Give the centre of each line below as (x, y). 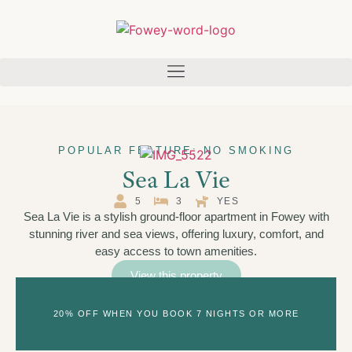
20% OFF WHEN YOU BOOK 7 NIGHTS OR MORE (176, 313)
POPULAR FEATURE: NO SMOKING (176, 150)
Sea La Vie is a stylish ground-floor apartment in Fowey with (176, 217)
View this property (176, 276)
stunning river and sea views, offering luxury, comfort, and (176, 234)
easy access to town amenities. (176, 251)
